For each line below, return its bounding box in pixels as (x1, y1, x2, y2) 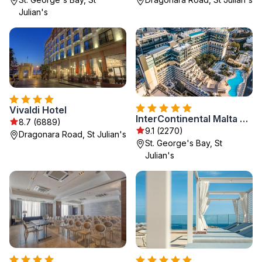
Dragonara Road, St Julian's (19, 129, 126, 139)
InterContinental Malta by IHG (240, 112, 248, 125)
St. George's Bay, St (145, 137, 222, 148)
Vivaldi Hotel (9, 104, 67, 116)
